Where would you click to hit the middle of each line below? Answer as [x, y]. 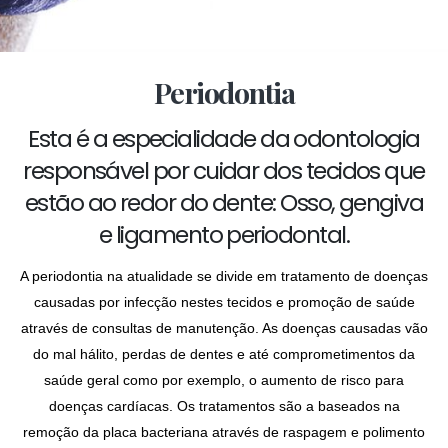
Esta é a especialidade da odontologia [224, 138]
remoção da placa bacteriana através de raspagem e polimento [224, 432]
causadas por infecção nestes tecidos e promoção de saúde [224, 302]
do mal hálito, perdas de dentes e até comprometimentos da [224, 354]
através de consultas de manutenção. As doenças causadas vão [224, 328]
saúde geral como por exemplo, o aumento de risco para [224, 380]
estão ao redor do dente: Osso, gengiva [224, 202]
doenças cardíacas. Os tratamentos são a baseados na [224, 406]
